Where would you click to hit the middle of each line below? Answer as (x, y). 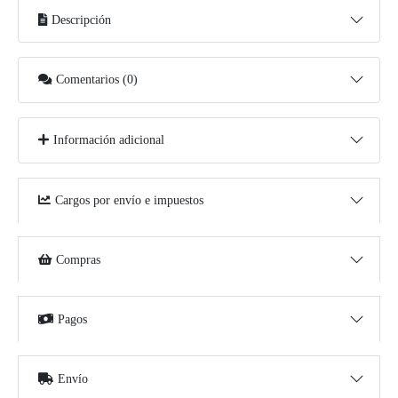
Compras (79, 260)
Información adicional (109, 140)
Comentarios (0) (97, 80)
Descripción (82, 20)
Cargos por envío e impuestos (130, 201)
